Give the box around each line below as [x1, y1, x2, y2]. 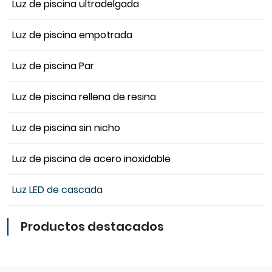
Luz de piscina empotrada [12, 28, 132, 42]
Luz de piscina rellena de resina [12, 90, 156, 104]
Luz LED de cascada [12, 183, 103, 197]
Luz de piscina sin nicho [12, 121, 120, 135]
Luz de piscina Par [12, 59, 94, 73]
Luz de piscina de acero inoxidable [12, 152, 171, 166]
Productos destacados [21, 218, 164, 236]
